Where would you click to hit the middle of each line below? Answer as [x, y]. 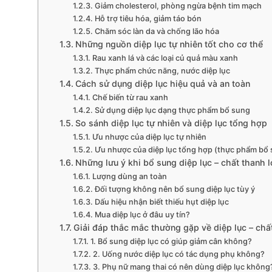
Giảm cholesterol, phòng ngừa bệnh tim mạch [178, 6]
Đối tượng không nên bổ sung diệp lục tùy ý [175, 189]
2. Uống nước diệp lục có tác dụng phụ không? [178, 254]
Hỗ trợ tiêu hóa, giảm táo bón [148, 19]
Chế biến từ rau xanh [130, 98]
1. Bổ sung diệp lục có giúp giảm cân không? [171, 242]
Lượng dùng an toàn [129, 177]
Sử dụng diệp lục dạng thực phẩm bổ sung [172, 110]
